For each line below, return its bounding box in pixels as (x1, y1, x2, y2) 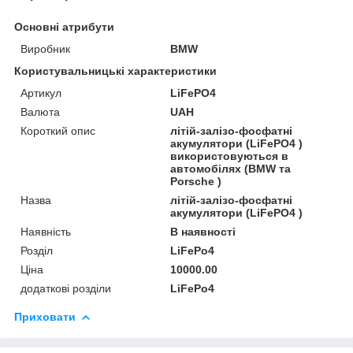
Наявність (20, 225, 71, 238)
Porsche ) (170, 174, 222, 188)
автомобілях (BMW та (170, 162, 292, 175)
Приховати (14, 310, 76, 323)
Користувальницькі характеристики (14, 64, 217, 77)
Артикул (20, 86, 61, 99)
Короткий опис (20, 124, 95, 137)
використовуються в (170, 149, 289, 162)
